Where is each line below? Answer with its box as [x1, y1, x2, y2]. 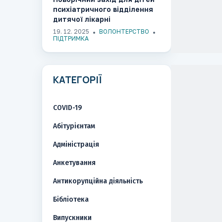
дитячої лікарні [53, 15, 111, 24]
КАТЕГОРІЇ [53, 73, 102, 87]
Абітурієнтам [53, 122, 95, 131]
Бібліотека [53, 195, 89, 204]
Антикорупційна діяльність [53, 177, 143, 186]
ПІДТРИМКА [53, 35, 89, 43]
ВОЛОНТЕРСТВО [99, 28, 149, 36]
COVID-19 [53, 104, 82, 112]
